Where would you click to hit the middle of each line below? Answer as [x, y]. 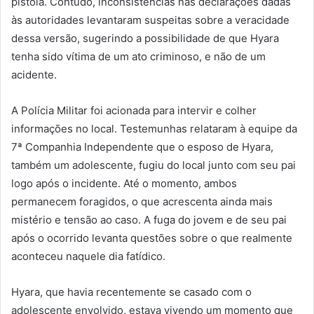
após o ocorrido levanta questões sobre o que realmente [152, 238]
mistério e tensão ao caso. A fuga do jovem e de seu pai [149, 219]
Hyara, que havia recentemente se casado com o [131, 292]
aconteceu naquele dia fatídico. [88, 256]
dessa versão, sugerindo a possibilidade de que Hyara [145, 38]
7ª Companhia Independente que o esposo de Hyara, [142, 146]
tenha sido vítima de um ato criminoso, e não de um [138, 56]
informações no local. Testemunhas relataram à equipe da [154, 128]
